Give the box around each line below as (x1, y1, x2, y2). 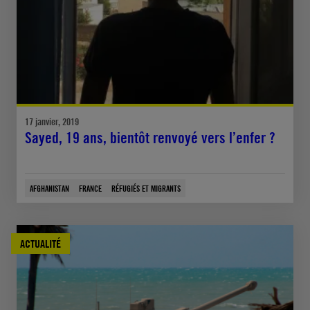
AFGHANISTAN (30, 182, 69, 194)
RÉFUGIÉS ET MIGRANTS (111, 182, 181, 194)
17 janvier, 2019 (25, 115, 79, 127)
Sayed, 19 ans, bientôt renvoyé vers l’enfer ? (25, 128, 275, 147)
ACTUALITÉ (20, 236, 61, 250)
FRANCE (79, 182, 102, 194)
